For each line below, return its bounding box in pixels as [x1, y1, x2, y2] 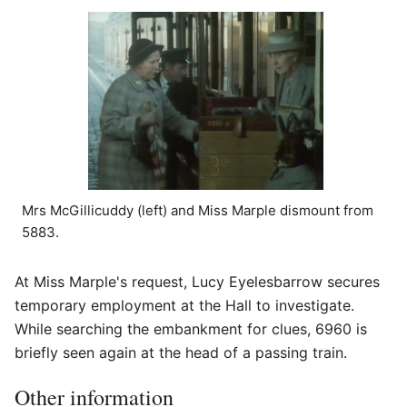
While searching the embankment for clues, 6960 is [15, 319, 367, 338]
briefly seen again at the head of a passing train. [15, 342, 347, 362]
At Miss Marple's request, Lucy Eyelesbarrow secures [15, 272, 380, 291]
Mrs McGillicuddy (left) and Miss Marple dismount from [22, 201, 373, 219]
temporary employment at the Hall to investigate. [15, 295, 354, 314]
